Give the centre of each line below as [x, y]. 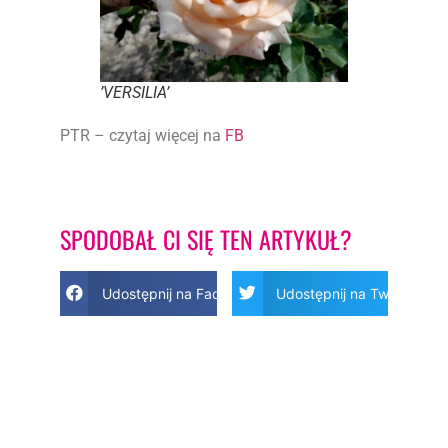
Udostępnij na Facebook [181, 293]
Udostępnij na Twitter [346, 293]
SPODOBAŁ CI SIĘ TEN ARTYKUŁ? [206, 238]
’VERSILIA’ [134, 93]
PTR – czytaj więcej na [142, 136]
